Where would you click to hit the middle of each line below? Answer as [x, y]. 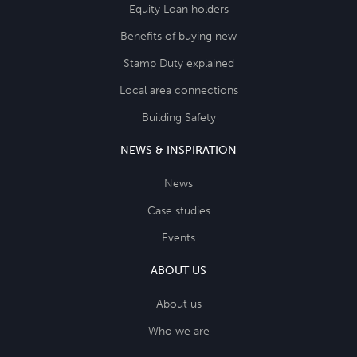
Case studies [178, 210]
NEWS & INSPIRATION [178, 150]
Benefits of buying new [178, 36]
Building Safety [178, 117]
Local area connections [178, 90]
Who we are [178, 331]
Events [178, 237]
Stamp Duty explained [178, 63]
